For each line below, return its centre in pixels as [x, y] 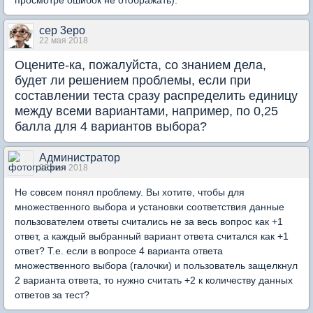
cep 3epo [62, 31]
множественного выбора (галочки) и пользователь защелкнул [156, 266]
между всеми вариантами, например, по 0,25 [146, 111]
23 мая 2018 [64, 168]
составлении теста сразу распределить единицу [156, 96]
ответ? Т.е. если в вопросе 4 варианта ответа [119, 251]
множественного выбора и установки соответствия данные [150, 207]
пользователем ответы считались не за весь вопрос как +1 [149, 222]
